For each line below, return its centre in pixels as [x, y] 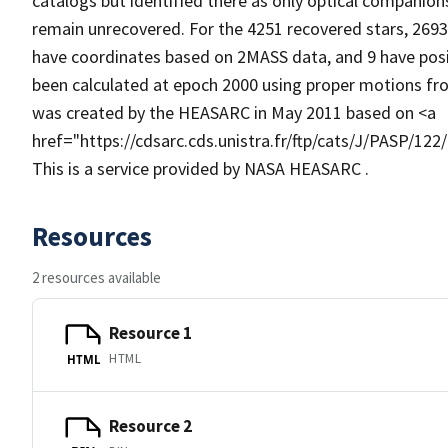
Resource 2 [150, 425]
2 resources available [96, 277]
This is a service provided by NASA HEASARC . [200, 168]
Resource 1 [150, 332]
